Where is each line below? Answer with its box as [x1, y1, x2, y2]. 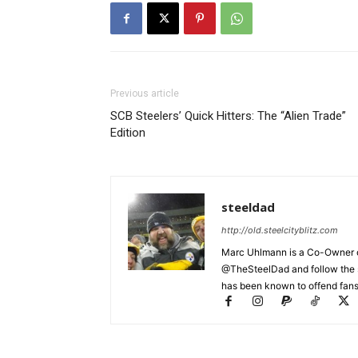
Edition [110, 125, 145, 140]
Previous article [110, 88, 179, 99]
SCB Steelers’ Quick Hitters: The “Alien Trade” [110, 109, 346, 123]
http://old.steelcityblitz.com [221, 225, 338, 236]
